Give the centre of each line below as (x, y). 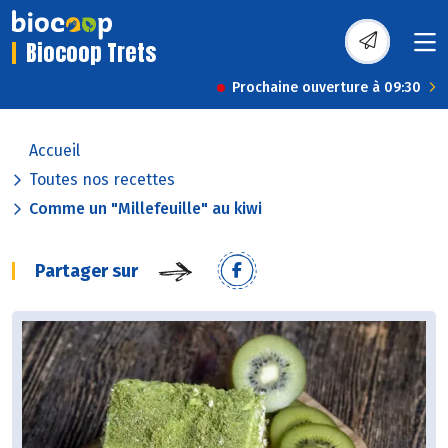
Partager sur (86, 271)
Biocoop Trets (91, 53)
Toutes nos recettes (102, 180)
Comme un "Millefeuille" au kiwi (145, 209)
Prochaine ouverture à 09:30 (326, 88)
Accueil (54, 151)
